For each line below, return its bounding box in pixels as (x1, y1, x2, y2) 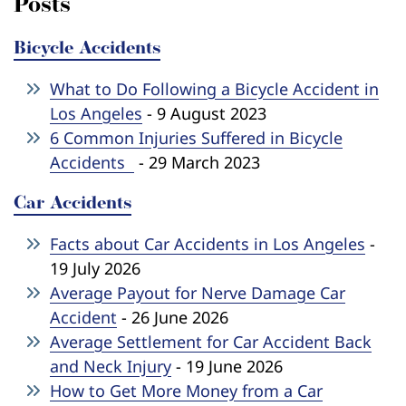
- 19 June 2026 (171, 354, 283, 377)
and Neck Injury (50, 354, 171, 377)
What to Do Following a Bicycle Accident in (50, 77, 379, 100)
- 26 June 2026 (117, 305, 228, 328)
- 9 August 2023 (142, 101, 266, 124)
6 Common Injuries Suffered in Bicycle (50, 126, 343, 149)
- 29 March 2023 (134, 150, 260, 173)
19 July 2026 (50, 256, 140, 279)
